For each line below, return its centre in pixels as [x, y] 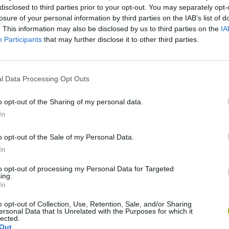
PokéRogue [199, 121]
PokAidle [112, 198]
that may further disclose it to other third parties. [120, 39]
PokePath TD [201, 198]
